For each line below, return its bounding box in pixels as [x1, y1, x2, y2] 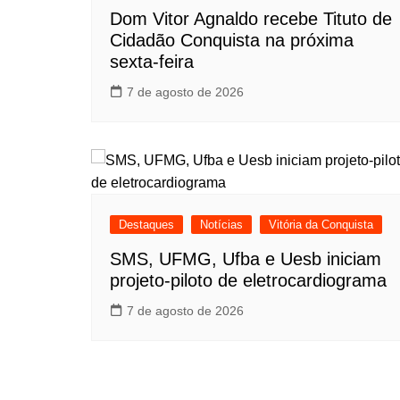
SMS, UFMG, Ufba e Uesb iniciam [110, 249, 381, 269]
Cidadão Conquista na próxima [110, 30, 354, 50]
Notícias [200, 218, 243, 231]
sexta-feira [110, 52, 194, 71]
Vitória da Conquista [269, 218, 373, 231]
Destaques [119, 218, 174, 231]
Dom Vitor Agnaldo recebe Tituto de [110, 9, 392, 29]
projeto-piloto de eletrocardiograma [110, 271, 387, 290]
